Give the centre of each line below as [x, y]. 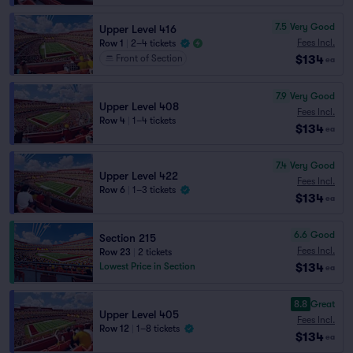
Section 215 [128, 238]
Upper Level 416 [138, 29]
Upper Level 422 [139, 176]
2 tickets [155, 252]
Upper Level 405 [139, 314]
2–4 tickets [153, 43]
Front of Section [149, 58]
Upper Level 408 [139, 106]
